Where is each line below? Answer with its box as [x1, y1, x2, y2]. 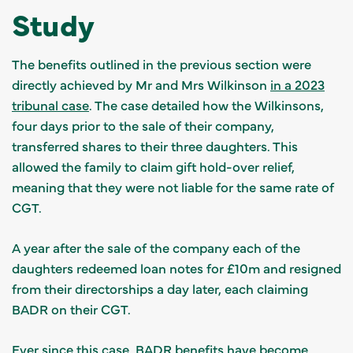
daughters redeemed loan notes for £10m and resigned [12, 258, 341, 277]
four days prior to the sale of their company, [12, 116, 274, 134]
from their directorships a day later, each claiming [12, 279, 308, 297]
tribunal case [12, 95, 89, 113]
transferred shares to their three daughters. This [12, 136, 298, 154]
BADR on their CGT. [12, 299, 134, 318]
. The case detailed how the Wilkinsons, [89, 95, 324, 113]
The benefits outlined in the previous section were [12, 54, 311, 72]
